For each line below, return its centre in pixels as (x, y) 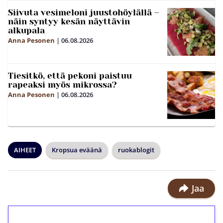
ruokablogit (136, 150)
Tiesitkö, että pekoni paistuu (70, 76)
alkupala (26, 30)
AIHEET (25, 150)
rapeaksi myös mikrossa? (62, 85)
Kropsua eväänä (77, 150)
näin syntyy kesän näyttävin (69, 21)
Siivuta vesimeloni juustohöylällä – (84, 12)
